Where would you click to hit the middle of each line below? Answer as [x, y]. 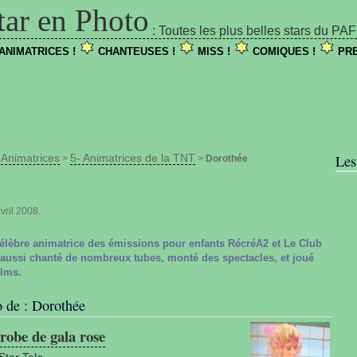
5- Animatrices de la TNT [133, 157]
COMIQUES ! [284, 51]
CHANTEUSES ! [137, 51]
